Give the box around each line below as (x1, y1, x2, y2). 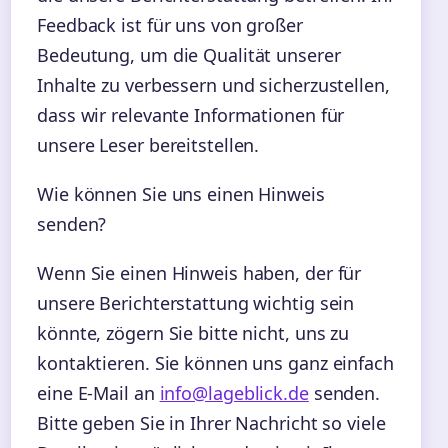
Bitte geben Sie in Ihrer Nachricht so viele (37, 410, 386, 435)
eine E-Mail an (37, 380, 160, 405)
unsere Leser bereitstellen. (37, 132, 260, 157)
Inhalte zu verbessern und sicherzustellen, (37, 72, 390, 97)
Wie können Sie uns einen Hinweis (37, 181, 325, 206)
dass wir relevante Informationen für (37, 102, 345, 127)
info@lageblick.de (159, 380, 309, 405)
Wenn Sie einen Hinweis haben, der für (37, 260, 362, 285)
